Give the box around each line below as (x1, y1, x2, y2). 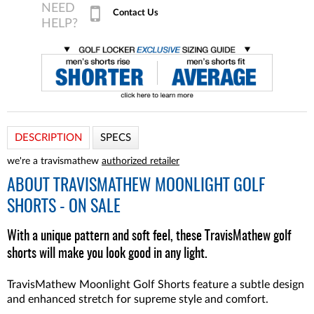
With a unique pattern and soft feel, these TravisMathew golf (7, 230, 291, 243)
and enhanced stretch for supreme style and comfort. (7, 294, 268, 305)
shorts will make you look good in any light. (7, 247, 207, 261)
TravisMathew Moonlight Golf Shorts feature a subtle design (7, 279, 304, 290)
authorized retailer (102, 156, 179, 166)
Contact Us (113, 8, 158, 17)
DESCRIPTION (15, 132, 82, 143)
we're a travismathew (7, 156, 102, 166)
